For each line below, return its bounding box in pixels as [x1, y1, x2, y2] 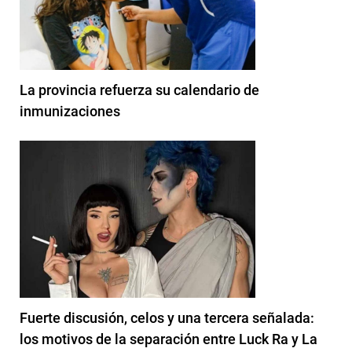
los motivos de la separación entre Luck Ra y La [20, 330, 317, 347]
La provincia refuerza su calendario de [20, 81, 259, 98]
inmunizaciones [20, 102, 120, 119]
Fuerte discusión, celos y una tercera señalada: [20, 309, 314, 326]
